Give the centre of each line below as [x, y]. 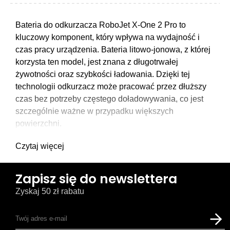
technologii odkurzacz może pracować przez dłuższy [111, 87]
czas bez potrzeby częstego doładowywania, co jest [109, 99]
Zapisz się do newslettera [96, 179]
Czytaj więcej [40, 146]
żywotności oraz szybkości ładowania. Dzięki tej [103, 74]
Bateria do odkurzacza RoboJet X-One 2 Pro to [101, 25]
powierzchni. [39, 124]
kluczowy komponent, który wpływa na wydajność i [108, 37]
